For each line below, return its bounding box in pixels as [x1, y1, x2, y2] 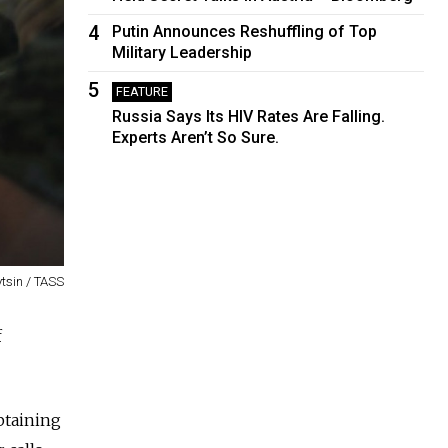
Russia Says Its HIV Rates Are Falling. [112, 106, 386, 126]
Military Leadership [112, 42, 253, 62]
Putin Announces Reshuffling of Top [112, 21, 378, 41]
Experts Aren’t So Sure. [112, 127, 280, 147]
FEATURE [116, 83, 169, 99]
